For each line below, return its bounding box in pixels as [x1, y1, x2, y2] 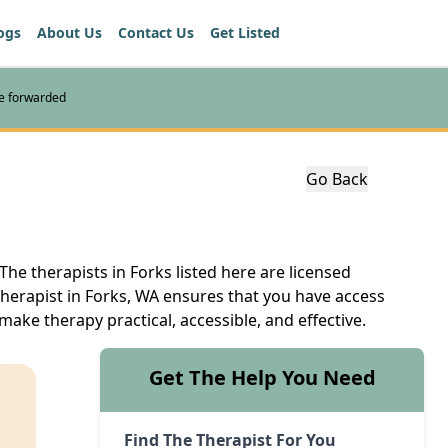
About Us [37, 23, 102, 42]
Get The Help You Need [148, 363, 376, 391]
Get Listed [210, 23, 280, 42]
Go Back [306, 167, 368, 190]
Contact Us [118, 23, 194, 42]
